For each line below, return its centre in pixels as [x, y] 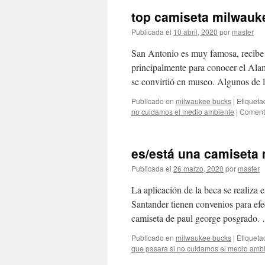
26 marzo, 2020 [198, 168]
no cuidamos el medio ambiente [183, 112]
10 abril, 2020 [195, 32]
